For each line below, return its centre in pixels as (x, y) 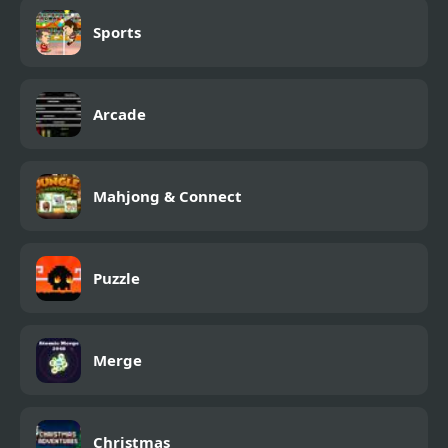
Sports (117, 32)
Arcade (119, 114)
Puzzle (116, 278)
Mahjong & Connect (167, 196)
